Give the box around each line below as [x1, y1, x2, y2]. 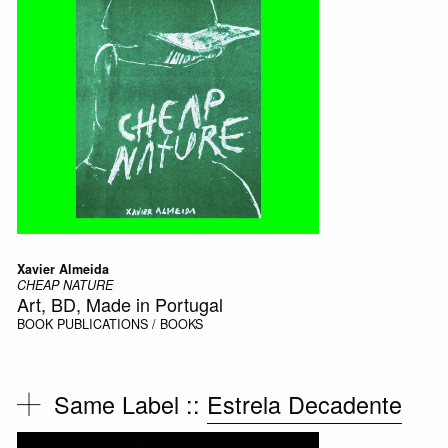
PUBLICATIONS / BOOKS [56, 314, 203, 333]
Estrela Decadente [207, 386, 403, 421]
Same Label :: [54, 386, 208, 421]
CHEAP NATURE [16, 275, 113, 294]
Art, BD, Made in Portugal [16, 290, 223, 317]
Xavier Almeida [16, 259, 109, 278]
